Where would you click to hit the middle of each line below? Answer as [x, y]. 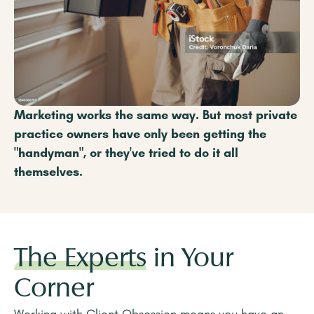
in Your [190, 260]
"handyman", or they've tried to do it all [126, 153]
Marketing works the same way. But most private [156, 115]
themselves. [48, 172]
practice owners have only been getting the [140, 134]
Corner [54, 290]
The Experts [80, 260]
